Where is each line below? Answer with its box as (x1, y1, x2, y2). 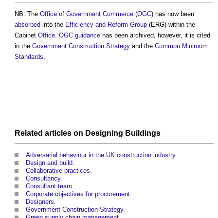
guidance (75, 32, 100, 39)
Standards (15, 53, 43, 61)
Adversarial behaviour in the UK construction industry (26, 151, 175, 159)
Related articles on (15, 129, 85, 138)
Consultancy (26, 175, 60, 182)
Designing (85, 129, 123, 138)
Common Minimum (155, 42, 208, 50)
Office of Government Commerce (40, 10, 133, 18)
